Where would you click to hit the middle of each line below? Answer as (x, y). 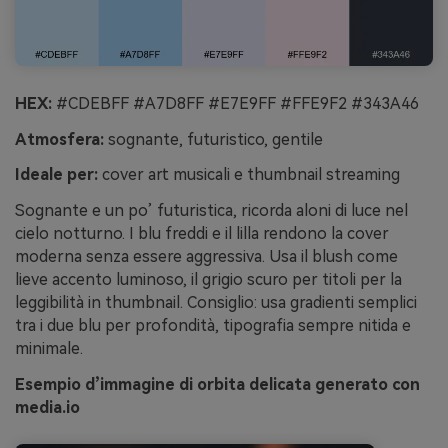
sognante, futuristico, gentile (213, 139)
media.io (47, 407)
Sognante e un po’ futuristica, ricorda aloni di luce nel (211, 211)
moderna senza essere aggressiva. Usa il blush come (206, 257)
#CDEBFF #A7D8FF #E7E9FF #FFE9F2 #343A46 (235, 103)
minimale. (49, 349)
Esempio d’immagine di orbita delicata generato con (217, 384)
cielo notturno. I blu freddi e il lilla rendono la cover (202, 234)
